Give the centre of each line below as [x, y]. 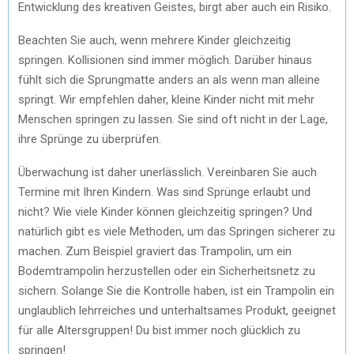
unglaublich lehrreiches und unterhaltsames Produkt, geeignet [177, 310]
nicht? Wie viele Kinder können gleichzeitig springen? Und [165, 211]
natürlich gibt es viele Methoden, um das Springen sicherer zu [177, 231]
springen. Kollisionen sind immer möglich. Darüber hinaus [165, 60]
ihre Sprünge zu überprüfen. [90, 139]
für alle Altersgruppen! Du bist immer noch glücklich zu [159, 330]
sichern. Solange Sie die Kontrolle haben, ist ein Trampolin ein [176, 290]
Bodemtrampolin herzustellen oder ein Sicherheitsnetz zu [167, 271]
